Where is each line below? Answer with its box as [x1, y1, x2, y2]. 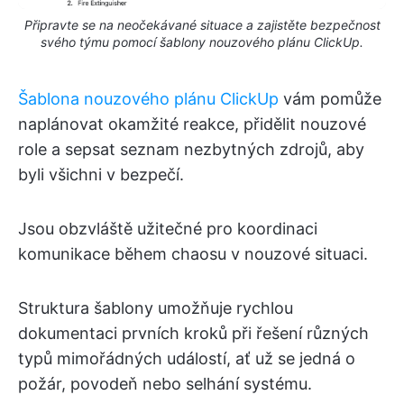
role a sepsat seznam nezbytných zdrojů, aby [18, 140, 364, 160]
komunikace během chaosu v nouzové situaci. [18, 244, 368, 264]
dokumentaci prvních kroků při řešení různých [18, 324, 369, 344]
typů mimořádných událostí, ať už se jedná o [18, 349, 355, 369]
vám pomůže [279, 89, 381, 109]
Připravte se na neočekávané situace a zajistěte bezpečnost [23, 17, 381, 33]
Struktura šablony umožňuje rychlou [18, 298, 293, 318]
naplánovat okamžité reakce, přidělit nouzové [18, 115, 366, 134]
